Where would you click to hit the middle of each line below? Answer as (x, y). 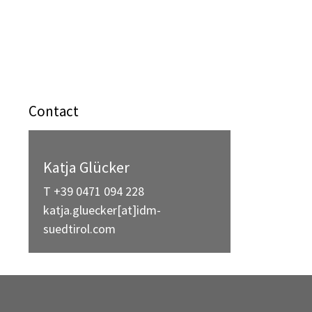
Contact (54, 111)
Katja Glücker (86, 167)
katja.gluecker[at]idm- (102, 210)
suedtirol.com (79, 229)
